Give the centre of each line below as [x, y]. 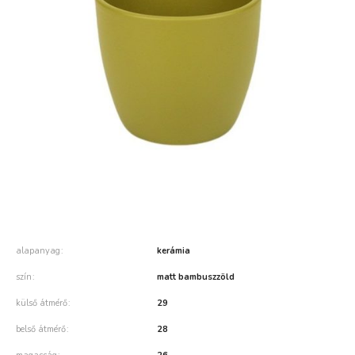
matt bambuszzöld [196, 277]
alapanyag [38, 251]
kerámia [174, 251]
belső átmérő [41, 329]
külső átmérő [42, 303]
